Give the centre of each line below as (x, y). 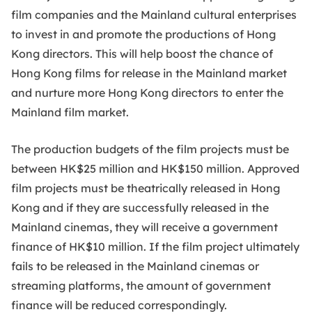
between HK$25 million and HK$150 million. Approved (155, 168)
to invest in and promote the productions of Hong (143, 34)
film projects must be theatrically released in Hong (146, 188)
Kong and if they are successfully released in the (140, 207)
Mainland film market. (70, 112)
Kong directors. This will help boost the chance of (142, 53)
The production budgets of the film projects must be (150, 149)
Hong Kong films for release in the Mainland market (149, 73)
